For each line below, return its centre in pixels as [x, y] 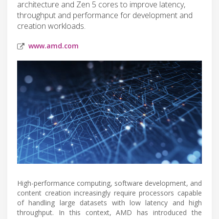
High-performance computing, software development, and [109, 183]
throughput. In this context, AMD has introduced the [109, 212]
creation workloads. [51, 26]
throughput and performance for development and [105, 15]
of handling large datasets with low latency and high [109, 202]
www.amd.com [54, 45]
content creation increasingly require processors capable [109, 193]
